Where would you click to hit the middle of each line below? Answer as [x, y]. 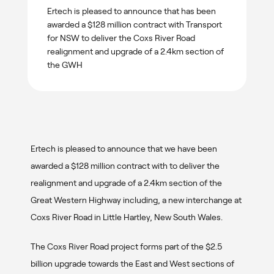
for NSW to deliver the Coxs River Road [121, 38]
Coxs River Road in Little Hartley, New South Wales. [127, 217]
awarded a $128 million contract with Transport [134, 24]
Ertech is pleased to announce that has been [131, 11]
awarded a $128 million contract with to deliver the [125, 165]
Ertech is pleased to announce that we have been [124, 148]
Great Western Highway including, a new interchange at [136, 200]
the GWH [65, 65]
